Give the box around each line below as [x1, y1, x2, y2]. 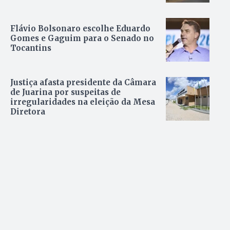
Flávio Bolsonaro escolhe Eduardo [10, 23, 150, 33]
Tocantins [10, 43, 51, 53]
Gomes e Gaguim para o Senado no [10, 33, 154, 43]
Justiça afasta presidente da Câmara [10, 78, 156, 88]
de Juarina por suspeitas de [10, 87, 121, 98]
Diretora [10, 107, 45, 117]
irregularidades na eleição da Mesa [10, 97, 155, 107]
